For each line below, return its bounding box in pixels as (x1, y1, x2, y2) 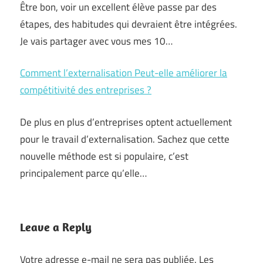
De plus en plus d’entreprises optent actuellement (20, 114, 232, 130)
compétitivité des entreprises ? (20, 82, 151, 98)
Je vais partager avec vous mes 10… (20, 33, 173, 49)
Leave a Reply (20, 220, 92, 235)
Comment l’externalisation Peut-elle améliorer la (20, 65, 227, 81)
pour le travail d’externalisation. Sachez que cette (20, 131, 230, 147)
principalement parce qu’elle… (20, 165, 147, 181)
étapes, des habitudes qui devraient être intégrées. (20, 16, 237, 32)
